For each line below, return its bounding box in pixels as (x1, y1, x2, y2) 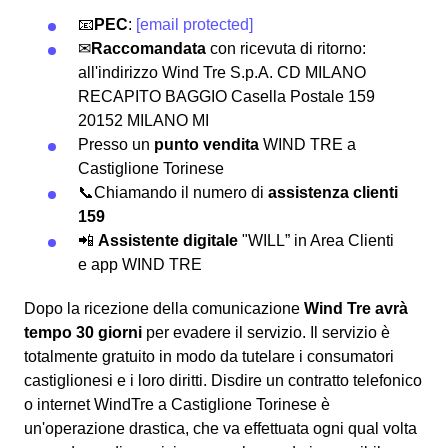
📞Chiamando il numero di (78, 183, 268, 201)
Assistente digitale (98, 231, 238, 249)
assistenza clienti (268, 183, 398, 201)
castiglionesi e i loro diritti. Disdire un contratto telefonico (24, 371, 422, 389)
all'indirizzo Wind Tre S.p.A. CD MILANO (78, 63, 366, 81)
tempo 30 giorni (24, 323, 142, 341)
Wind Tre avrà (304, 299, 408, 317)
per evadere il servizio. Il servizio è (142, 323, 390, 341)
